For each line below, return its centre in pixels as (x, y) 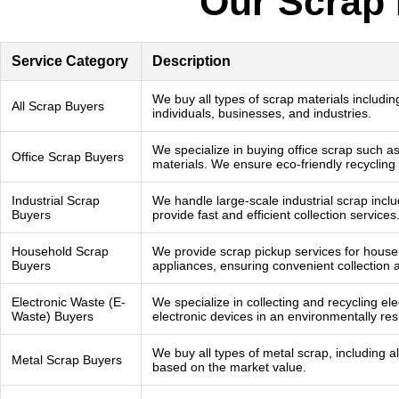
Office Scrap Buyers (68, 157)
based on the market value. (229, 367)
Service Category (70, 61)
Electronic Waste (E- (69, 302)
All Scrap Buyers (58, 106)
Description (191, 61)
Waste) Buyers (53, 316)
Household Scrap (60, 251)
